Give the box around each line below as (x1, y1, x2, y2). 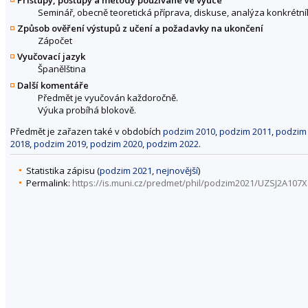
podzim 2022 (146, 137, 199, 150)
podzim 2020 (90, 137, 142, 150)
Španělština (38, 63, 86, 76)
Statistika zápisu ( (26, 164, 100, 177)
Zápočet (38, 34, 72, 47)
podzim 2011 (219, 124, 272, 137)
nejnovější (156, 164, 198, 177)
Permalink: (26, 177, 72, 190)
